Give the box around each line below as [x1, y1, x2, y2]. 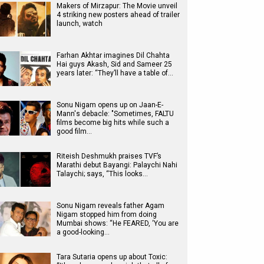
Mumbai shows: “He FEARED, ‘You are [57, 219, 179, 227]
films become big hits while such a [57, 118, 169, 127]
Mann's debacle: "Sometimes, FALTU [57, 110, 174, 118]
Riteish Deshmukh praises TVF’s [57, 152, 161, 160]
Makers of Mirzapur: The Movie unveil [57, 2, 177, 10]
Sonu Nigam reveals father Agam [57, 202, 164, 210]
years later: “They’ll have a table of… [57, 69, 173, 77]
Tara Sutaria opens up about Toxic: [57, 253, 167, 261]
